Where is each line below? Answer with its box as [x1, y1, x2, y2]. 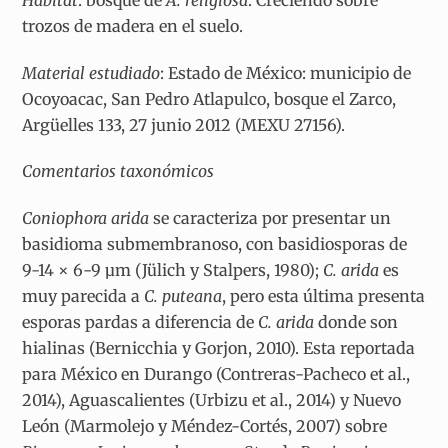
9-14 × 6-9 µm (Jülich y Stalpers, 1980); [22, 260, 324, 281]
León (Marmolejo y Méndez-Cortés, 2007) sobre [22, 416, 388, 437]
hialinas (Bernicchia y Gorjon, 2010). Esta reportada [22, 338, 416, 359]
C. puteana [144, 286, 223, 307]
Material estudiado [22, 62, 161, 83]
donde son [314, 312, 399, 333]
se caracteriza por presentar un [149, 208, 392, 229]
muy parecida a [22, 286, 145, 307]
